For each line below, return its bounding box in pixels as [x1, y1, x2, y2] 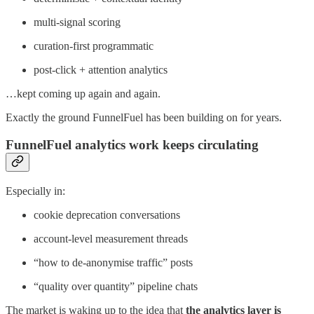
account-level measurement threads [34, 232, 188, 245]
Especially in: [6, 184, 65, 197]
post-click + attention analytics [34, 64, 168, 76]
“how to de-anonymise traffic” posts [34, 256, 193, 268]
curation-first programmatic [34, 40, 153, 53]
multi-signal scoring [34, 16, 121, 29]
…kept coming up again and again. [6, 88, 161, 100]
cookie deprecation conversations [34, 208, 180, 221]
